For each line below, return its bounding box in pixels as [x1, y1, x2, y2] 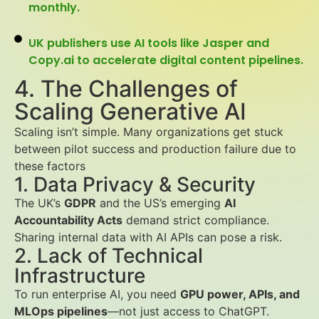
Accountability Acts [14, 213, 122, 227]
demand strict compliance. [122, 213, 269, 227]
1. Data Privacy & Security [14, 172, 256, 197]
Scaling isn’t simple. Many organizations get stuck [14, 125, 283, 139]
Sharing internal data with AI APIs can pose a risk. [14, 230, 282, 244]
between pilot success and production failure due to [14, 142, 296, 156]
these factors [14, 159, 85, 173]
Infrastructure [14, 263, 145, 288]
